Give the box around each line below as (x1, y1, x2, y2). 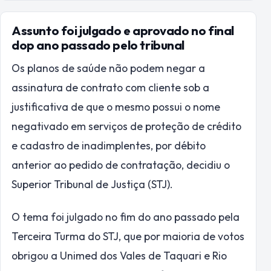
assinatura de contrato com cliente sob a (11, 80, 209, 94)
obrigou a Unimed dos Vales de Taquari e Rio (11, 248, 227, 263)
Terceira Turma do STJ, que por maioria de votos (11, 229, 244, 243)
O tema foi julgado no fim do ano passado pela (11, 209, 240, 224)
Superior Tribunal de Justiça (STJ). (11, 177, 175, 191)
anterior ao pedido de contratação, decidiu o (11, 157, 230, 172)
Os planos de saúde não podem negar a (11, 60, 205, 75)
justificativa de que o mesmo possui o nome (11, 99, 220, 114)
